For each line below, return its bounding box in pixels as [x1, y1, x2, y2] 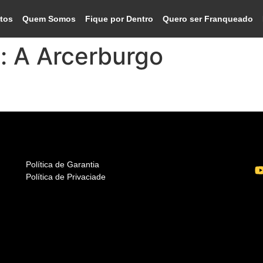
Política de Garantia [26, 160, 99, 169]
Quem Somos [22, 14, 76, 23]
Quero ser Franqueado [163, 14, 254, 23]
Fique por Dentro [85, 14, 154, 23]
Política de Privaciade [26, 172, 106, 181]
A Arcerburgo [14, 42, 163, 70]
